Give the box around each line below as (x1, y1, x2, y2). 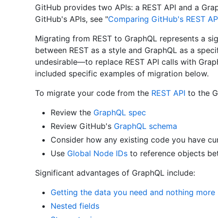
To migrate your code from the (35, 88, 151, 98)
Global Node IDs (67, 148, 127, 159)
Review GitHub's (51, 121, 114, 131)
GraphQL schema (114, 121, 177, 131)
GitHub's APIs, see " (35, 14, 108, 24)
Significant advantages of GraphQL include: (35, 168, 195, 178)
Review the (51, 108, 93, 118)
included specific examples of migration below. (35, 69, 209, 79)
